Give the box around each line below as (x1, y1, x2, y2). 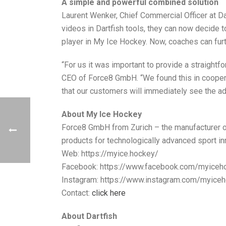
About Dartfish (62, 211, 117, 221)
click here (92, 188, 126, 198)
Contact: (62, 188, 92, 198)
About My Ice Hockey (62, 109, 142, 119)
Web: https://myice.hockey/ (62, 148, 158, 158)
